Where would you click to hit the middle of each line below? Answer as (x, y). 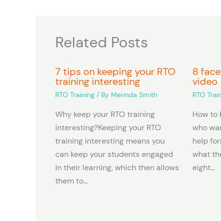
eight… (203, 168)
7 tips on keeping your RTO (115, 72)
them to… (72, 181)
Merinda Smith (134, 95)
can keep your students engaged (114, 154)
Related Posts (102, 42)
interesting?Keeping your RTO (108, 128)
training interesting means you (110, 141)
